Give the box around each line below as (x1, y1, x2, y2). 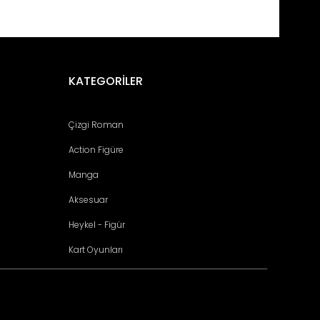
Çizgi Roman (68, 119, 124, 131)
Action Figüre (68, 144, 124, 156)
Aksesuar (68, 194, 108, 206)
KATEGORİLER (68, 73, 143, 89)
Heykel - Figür (68, 219, 125, 231)
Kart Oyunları (68, 244, 123, 256)
